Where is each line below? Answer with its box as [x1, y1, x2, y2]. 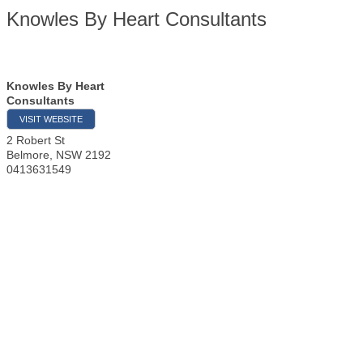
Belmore [6, 148, 49, 161]
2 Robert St [6, 134, 65, 147]
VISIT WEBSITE [19, 114, 83, 124]
